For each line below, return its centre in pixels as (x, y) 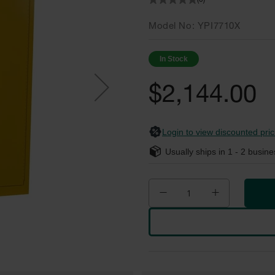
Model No (170, 27)
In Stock (174, 59)
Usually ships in (196, 151)
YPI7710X (219, 27)
